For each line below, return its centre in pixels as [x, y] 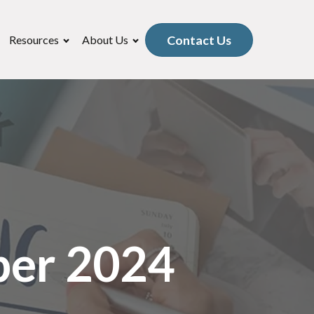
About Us [105, 39]
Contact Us [199, 40]
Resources [34, 39]
